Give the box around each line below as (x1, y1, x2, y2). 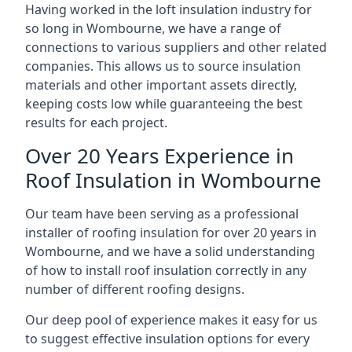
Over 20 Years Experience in (25, 141, 294, 170)
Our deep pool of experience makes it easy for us (25, 311, 317, 328)
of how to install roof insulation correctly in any (25, 262, 306, 279)
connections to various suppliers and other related (25, 38, 327, 56)
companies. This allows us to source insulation (25, 57, 301, 75)
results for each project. (25, 114, 167, 131)
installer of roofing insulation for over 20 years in (25, 224, 317, 241)
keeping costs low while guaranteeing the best (25, 95, 302, 112)
